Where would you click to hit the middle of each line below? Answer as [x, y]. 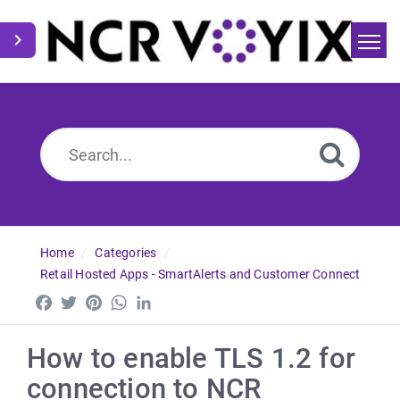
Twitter [102, 299]
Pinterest [133, 299]
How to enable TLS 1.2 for [192, 358]
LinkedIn [182, 299]
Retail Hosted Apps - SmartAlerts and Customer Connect [200, 274]
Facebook [86, 299]
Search [143, 117]
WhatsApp [163, 299]
